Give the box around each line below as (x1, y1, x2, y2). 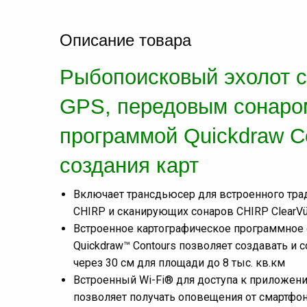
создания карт (60, 153, 199, 178)
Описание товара (60, 31, 191, 50)
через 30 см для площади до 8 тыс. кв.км (73, 256, 285, 270)
